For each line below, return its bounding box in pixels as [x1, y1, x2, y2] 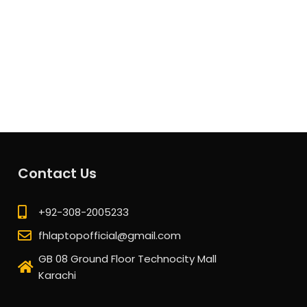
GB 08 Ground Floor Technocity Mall [38, 251, 217, 266]
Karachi [38, 268, 76, 282]
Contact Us [18, 164, 97, 183]
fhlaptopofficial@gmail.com [38, 228, 181, 243]
